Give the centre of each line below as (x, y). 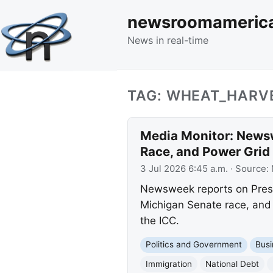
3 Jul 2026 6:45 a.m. (184, 168)
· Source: (249, 168)
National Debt (232, 264)
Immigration (168, 264)
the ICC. (159, 221)
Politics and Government (193, 245)
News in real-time (168, 40)
